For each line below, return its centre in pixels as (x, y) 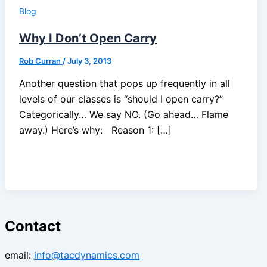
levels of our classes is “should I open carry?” (121, 99)
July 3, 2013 (89, 60)
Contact (33, 226)
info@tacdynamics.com (87, 255)
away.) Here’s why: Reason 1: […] (95, 130)
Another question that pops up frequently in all (125, 83)
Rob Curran (41, 60)
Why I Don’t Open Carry (88, 38)
